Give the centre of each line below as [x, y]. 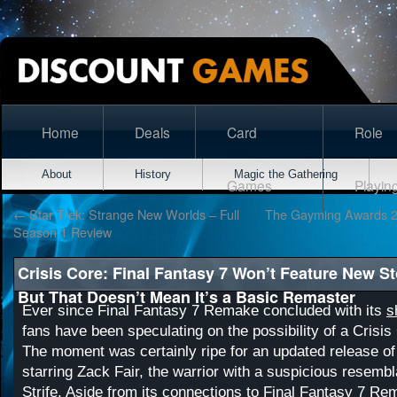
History [153, 174]
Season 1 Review [62, 232]
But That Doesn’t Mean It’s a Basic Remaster [187, 297]
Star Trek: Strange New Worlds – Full [132, 214]
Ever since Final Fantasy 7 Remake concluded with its [204, 311]
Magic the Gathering [286, 174]
